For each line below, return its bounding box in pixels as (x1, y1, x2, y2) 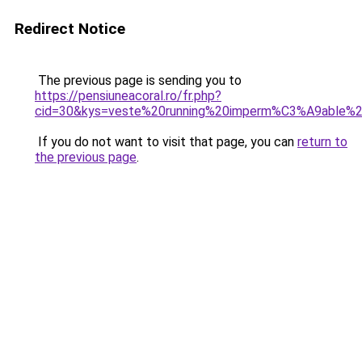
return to (297, 134, 347, 149)
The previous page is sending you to (35, 73, 242, 88)
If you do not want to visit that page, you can (35, 134, 297, 149)
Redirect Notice (15, 19, 125, 38)
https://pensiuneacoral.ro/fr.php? (35, 88, 221, 103)
